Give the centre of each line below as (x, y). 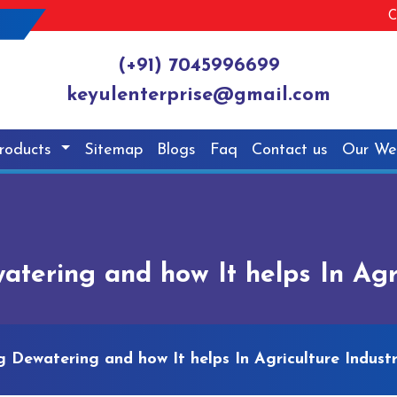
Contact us (290, 150)
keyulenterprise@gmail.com (198, 96)
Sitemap (114, 150)
